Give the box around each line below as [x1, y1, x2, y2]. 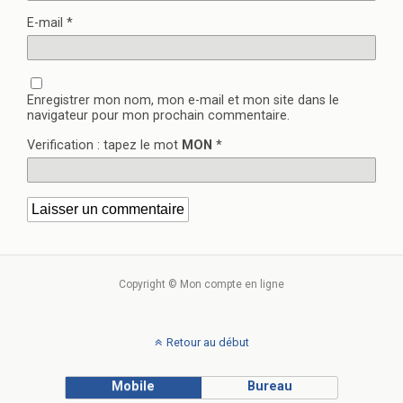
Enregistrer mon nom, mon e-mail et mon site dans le [27, 93, 339, 109]
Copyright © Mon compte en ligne [119, 278, 284, 291]
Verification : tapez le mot [27, 138, 182, 154]
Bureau [246, 379, 292, 395]
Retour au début [166, 336, 249, 350]
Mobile [112, 379, 156, 395]
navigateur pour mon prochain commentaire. [27, 108, 290, 124]
